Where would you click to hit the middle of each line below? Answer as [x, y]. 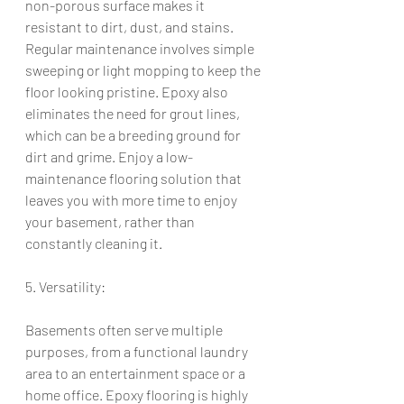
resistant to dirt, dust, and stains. [131, 27]
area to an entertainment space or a [137, 373]
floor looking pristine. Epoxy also [128, 92]
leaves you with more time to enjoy [133, 200]
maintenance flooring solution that [135, 178]
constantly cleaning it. [94, 243]
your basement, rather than [111, 221]
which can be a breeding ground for [134, 135]
